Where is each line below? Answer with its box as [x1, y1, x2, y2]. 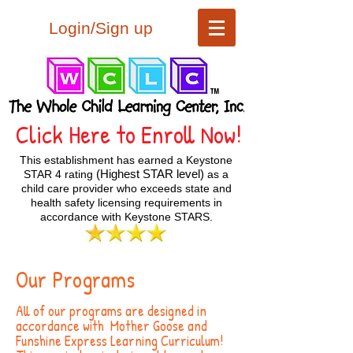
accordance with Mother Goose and [16, 316, 207, 336]
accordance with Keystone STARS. [39, 210, 213, 223]
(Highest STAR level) [96, 167, 204, 180]
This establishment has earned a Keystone [20, 154, 232, 166]
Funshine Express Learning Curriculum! [16, 331, 226, 351]
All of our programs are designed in [16, 301, 206, 321]
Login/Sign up [49, 18, 153, 37]
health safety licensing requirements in [30, 196, 222, 209]
